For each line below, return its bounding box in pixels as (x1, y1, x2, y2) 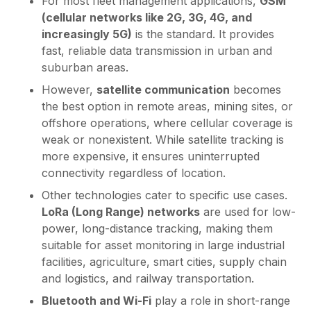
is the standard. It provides (132, 27, 274, 42)
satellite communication (96, 83, 230, 97)
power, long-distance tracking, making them (42, 221, 273, 236)
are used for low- (200, 205, 296, 219)
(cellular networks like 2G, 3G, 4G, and (42, 10, 252, 25)
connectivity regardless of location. (42, 166, 226, 180)
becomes (230, 83, 281, 97)
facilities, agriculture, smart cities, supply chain (42, 255, 287, 269)
